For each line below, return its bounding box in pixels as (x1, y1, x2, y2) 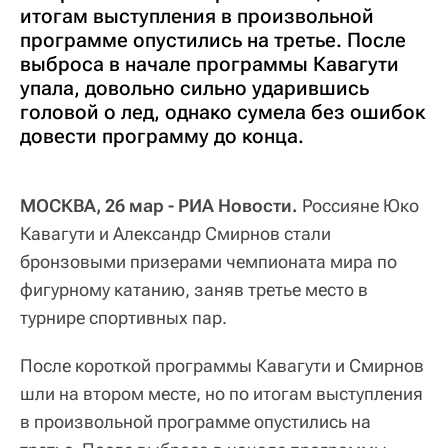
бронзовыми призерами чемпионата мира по (20, 251, 397, 273)
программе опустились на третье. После (20, 28, 406, 53)
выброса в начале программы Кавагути (20, 52, 399, 77)
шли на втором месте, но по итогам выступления (20, 383, 423, 405)
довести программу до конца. (20, 124, 304, 149)
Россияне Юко (298, 195, 419, 217)
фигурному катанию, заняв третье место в (20, 279, 368, 301)
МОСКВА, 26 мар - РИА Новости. (20, 195, 298, 217)
